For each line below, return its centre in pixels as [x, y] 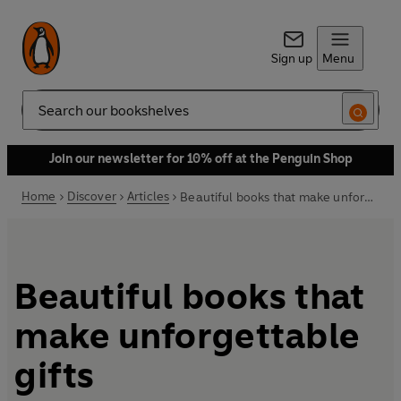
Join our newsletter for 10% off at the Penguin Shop [200, 159]
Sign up [291, 59]
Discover [91, 196]
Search [41, 117]
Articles [148, 196]
